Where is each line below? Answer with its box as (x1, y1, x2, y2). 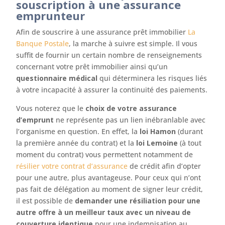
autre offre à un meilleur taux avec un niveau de (16, 207, 191, 217)
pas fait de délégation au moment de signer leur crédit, (16, 184, 203, 194)
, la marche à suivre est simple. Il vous (69, 39, 198, 48)
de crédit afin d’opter (128, 161, 201, 171)
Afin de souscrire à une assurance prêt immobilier (16, 27, 188, 37)
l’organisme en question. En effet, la (16, 127, 140, 136)
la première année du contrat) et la (16, 138, 137, 148)
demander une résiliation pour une (75, 196, 201, 205)
